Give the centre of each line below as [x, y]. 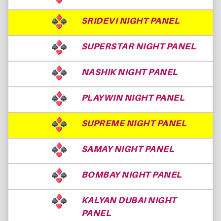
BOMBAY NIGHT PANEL [131, 174]
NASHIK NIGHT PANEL [129, 72]
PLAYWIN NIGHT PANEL [133, 97]
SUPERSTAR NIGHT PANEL [139, 46]
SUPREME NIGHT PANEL [134, 123]
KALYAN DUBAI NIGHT [129, 200]
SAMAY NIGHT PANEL [128, 148]
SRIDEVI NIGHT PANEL [130, 20]
